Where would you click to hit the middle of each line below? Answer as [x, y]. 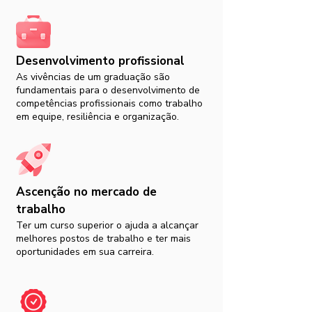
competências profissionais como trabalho [109, 103]
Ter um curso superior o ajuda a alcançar [107, 225]
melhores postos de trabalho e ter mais [103, 239]
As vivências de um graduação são [93, 77]
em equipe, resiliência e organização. [97, 117]
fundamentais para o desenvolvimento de [108, 90]
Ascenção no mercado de [86, 192]
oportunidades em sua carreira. [85, 252]
